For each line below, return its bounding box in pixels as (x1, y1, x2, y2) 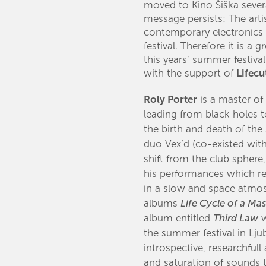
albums (144, 197, 181, 210)
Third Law (213, 212, 259, 224)
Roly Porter (144, 93, 198, 106)
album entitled (144, 212, 214, 224)
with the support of (144, 67, 237, 80)
